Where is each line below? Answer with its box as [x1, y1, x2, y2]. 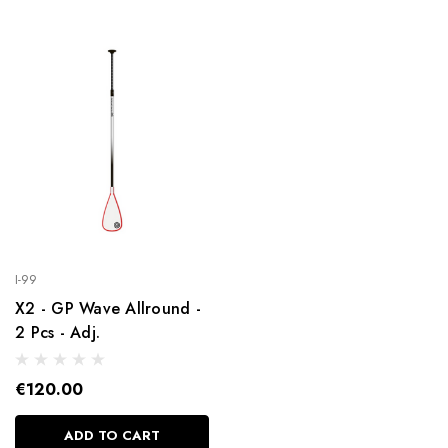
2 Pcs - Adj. [15, 320, 100, 344]
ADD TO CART [64, 425, 160, 445]
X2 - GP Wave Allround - [15, 296, 201, 320]
